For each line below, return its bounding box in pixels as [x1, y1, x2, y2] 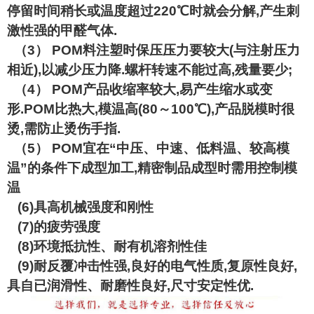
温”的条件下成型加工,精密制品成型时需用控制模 [7, 161, 297, 175]
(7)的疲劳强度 [7, 219, 100, 234]
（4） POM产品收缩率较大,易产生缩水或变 [7, 82, 273, 97]
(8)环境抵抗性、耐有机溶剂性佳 [7, 239, 207, 254]
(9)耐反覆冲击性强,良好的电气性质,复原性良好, [7, 259, 297, 273]
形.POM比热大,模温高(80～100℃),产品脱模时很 [7, 102, 294, 116]
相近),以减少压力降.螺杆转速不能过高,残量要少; [7, 62, 292, 77]
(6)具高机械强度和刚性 [7, 200, 153, 214]
